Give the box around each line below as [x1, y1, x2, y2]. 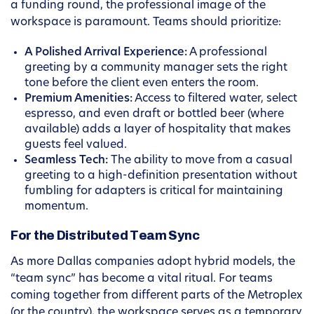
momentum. [25, 201, 88, 213]
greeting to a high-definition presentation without [25, 170, 297, 182]
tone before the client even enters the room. [25, 78, 259, 90]
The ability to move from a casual [108, 155, 292, 167]
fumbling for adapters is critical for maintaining [25, 186, 283, 198]
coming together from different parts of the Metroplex [11, 290, 302, 302]
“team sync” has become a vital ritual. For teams [11, 273, 273, 285]
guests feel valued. [25, 139, 127, 151]
